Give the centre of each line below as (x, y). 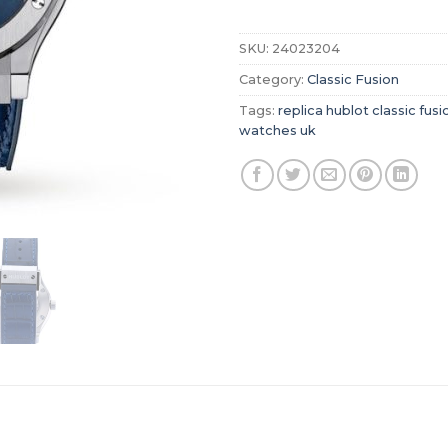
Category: (273, 79)
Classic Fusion (353, 79)
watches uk (277, 130)
